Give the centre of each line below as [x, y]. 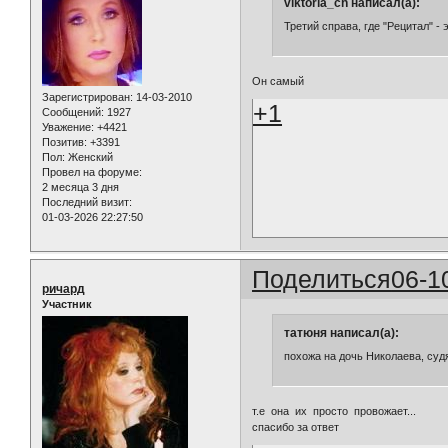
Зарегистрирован [86, 97]
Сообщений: [73, 112]
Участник [67, 304]
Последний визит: [87, 202]
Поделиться [322, 279]
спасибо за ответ [296, 426]
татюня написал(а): [341, 332]
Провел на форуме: [92, 172]
